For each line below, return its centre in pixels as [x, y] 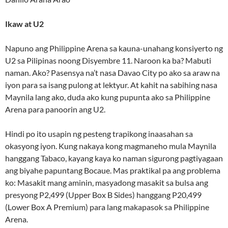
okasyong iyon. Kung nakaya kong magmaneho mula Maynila [111, 146]
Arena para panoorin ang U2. [55, 109]
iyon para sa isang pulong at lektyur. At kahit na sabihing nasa [111, 85]
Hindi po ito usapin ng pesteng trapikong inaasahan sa [99, 134]
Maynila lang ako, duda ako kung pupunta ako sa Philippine [108, 97]
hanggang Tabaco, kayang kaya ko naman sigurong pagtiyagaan [114, 158]
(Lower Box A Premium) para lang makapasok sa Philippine [107, 207]
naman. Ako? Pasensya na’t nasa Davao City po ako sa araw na [112, 73]
